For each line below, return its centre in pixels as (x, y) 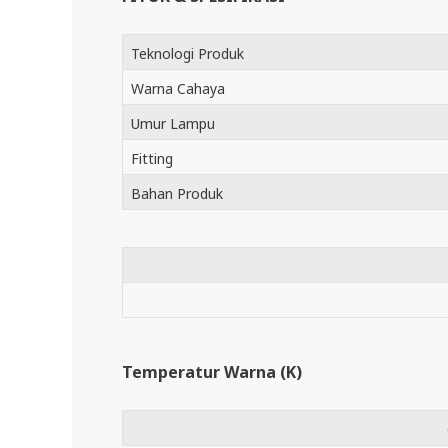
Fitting (152, 158)
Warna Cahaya (178, 88)
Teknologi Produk (187, 53)
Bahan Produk (177, 193)
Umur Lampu (173, 123)
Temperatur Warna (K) (212, 372)
